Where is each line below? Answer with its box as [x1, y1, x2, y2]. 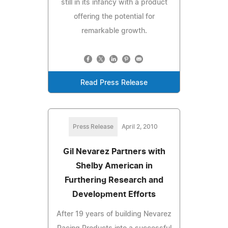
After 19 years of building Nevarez [56, 210, 172, 218]
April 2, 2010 [121, 123, 158, 130]
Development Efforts [72, 190, 156, 198]
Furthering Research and [65, 176, 163, 184]
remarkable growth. [81, 27, 147, 35]
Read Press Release [80, 79, 148, 87]
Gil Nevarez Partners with [63, 147, 165, 156]
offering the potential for [73, 13, 155, 20]
